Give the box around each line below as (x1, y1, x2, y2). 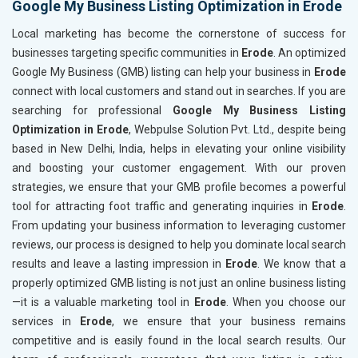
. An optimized (272, 46, 347, 59)
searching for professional (12, 103, 162, 117)
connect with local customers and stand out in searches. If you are (12, 84, 346, 97)
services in (12, 314, 80, 328)
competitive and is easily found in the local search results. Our (12, 333, 346, 347)
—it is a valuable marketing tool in (12, 295, 194, 308)
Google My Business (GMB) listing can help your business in (12, 65, 314, 78)
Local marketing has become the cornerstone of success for (12, 26, 346, 40)
